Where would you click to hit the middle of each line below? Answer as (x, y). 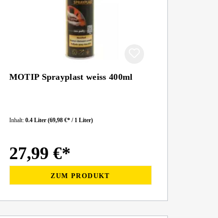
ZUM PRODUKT (80, 176)
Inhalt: (17, 120)
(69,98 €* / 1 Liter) (70, 120)
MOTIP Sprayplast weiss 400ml (71, 77)
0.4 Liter (36, 120)
